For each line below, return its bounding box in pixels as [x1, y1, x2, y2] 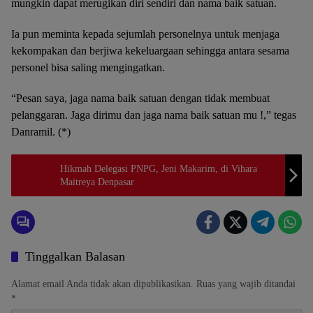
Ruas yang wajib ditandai [196, 279, 296, 289]
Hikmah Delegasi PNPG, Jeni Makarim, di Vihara [60, 163, 257, 174]
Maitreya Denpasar [60, 177, 134, 187]
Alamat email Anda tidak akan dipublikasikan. [11, 279, 194, 289]
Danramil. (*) [11, 126, 71, 138]
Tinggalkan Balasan [25, 249, 125, 263]
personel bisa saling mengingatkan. [11, 61, 165, 73]
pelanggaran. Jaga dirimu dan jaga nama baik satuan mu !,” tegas [11, 109, 296, 121]
